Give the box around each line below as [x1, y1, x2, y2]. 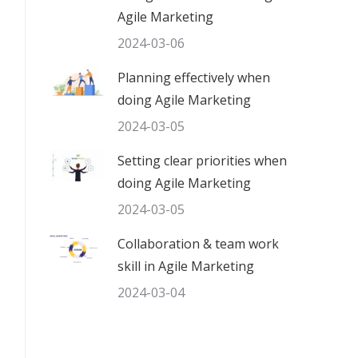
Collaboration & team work [117, 235, 279, 253]
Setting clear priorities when [117, 152, 287, 169]
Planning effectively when [117, 69, 270, 86]
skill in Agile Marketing [117, 257, 254, 275]
